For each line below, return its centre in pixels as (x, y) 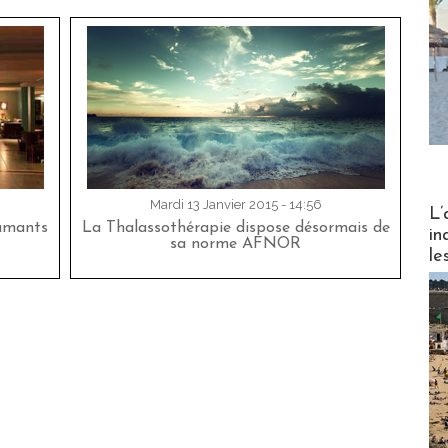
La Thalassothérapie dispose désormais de (235, 227)
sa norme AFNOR (235, 243)
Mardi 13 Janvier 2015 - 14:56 (235, 204)
